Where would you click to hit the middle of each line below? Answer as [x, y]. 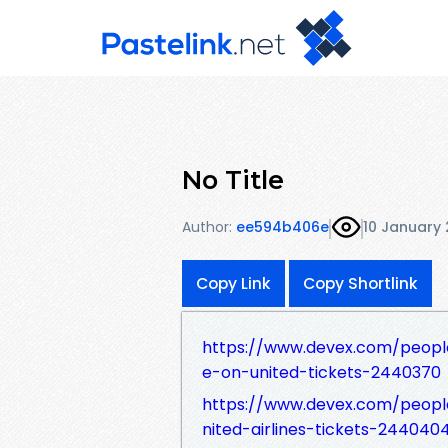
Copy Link [233, 283]
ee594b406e [282, 227]
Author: [207, 227]
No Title [233, 179]
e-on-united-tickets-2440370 [321, 372]
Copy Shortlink [360, 283]
